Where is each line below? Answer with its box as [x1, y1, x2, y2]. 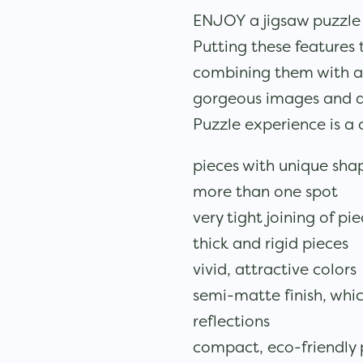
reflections [192, 310, 270, 331]
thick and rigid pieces [192, 233, 348, 253]
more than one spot [192, 181, 338, 201]
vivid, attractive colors [192, 258, 357, 279]
